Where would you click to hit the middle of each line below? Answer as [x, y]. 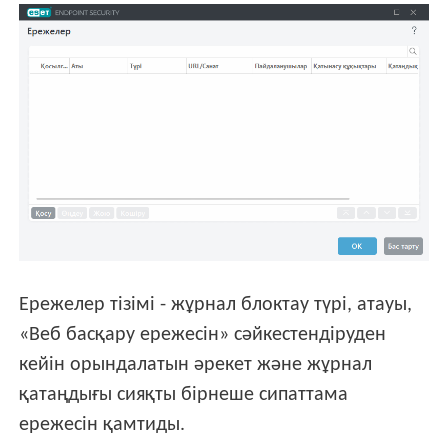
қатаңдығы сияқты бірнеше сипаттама [184, 394]
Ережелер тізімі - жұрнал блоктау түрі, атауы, [216, 304]
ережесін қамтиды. [102, 424]
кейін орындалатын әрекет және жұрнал [196, 364]
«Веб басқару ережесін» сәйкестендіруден [203, 334]
